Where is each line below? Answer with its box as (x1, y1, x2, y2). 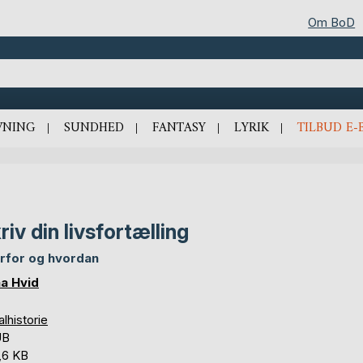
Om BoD (308, 14, 356, 30)
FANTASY (152, 117, 206, 140)
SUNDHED (63, 117, 124, 140)
